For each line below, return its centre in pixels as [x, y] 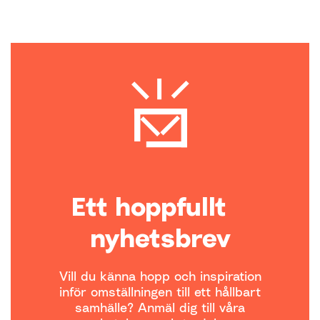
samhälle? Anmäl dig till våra [160, 307]
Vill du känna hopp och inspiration [160, 276]
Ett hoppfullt [160, 206]
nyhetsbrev [160, 237]
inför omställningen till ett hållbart [160, 291]
